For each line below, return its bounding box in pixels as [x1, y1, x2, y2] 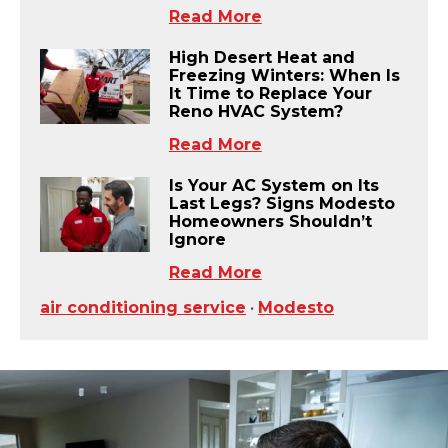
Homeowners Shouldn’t [168, 212, 372, 232]
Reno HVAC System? [168, 101, 343, 121]
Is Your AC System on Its [168, 176, 379, 196]
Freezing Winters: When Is [168, 65, 400, 85]
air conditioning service [40, 298, 246, 318]
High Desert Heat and [168, 47, 355, 67]
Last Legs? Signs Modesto [168, 194, 395, 214]
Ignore [168, 230, 226, 250]
